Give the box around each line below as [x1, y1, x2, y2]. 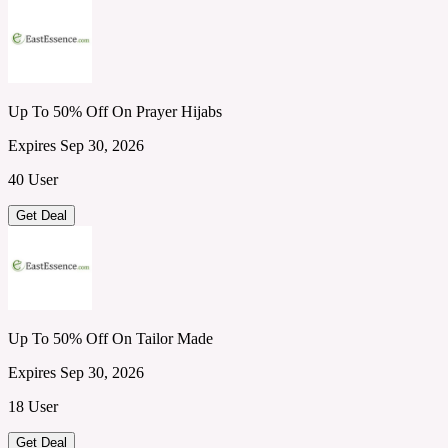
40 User [8, 170, 58, 188]
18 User [8, 397, 58, 415]
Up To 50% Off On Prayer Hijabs [8, 102, 222, 120]
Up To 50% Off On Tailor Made [8, 329, 213, 347]
